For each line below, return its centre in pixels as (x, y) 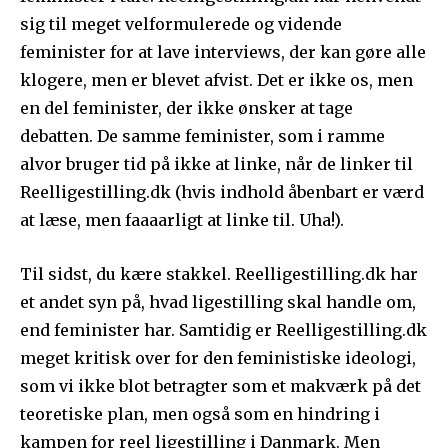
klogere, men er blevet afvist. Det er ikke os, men (216, 80)
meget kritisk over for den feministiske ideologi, (218, 358)
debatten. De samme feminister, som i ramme (202, 136)
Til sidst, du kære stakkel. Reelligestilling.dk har (219, 274)
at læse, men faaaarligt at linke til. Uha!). (182, 220)
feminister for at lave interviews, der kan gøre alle (223, 52)
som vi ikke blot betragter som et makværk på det (220, 386)
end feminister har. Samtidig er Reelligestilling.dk (223, 330)
